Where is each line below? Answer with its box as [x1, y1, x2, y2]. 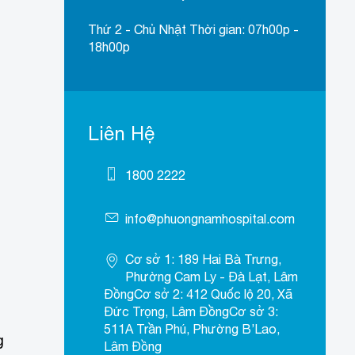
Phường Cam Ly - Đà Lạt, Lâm [124, 269, 298, 284]
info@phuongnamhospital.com [124, 212, 295, 227]
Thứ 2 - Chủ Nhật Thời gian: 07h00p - [87, 22, 299, 37]
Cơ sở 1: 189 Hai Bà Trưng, [124, 252, 281, 267]
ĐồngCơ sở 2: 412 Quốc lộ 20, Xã [103, 287, 292, 302]
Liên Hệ [87, 122, 155, 145]
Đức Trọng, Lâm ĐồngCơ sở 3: [103, 304, 278, 319]
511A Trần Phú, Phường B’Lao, [103, 322, 280, 337]
